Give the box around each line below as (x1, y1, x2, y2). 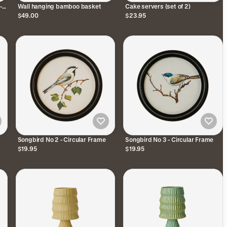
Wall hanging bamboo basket (17, 2, 101, 10)
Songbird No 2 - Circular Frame (17, 135, 106, 143)
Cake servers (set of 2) (125, 2, 191, 10)
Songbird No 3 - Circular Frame (125, 135, 214, 143)
